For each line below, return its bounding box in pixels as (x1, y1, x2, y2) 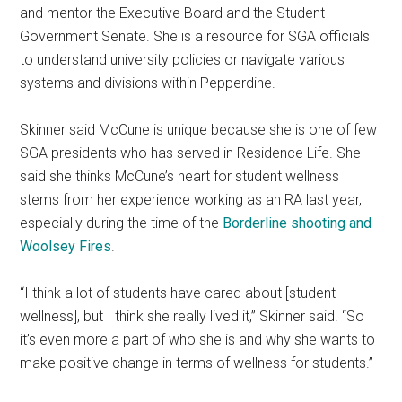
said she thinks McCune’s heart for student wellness (20, 167, 340, 185)
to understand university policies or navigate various (20, 50, 345, 68)
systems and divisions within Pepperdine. (20, 74, 276, 92)
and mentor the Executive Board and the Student (20, 4, 326, 22)
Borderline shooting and (223, 214, 372, 232)
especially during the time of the (20, 214, 223, 232)
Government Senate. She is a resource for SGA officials (20, 27, 371, 45)
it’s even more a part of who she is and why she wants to (20, 330, 376, 348)
